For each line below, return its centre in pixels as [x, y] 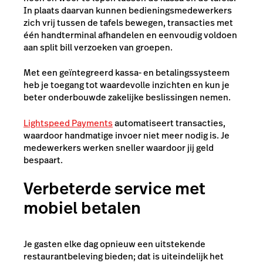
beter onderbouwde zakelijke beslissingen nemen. [127, 97]
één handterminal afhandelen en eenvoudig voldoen [130, 35]
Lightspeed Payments [68, 123]
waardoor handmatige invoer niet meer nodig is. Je [127, 135]
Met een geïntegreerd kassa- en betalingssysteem [127, 73]
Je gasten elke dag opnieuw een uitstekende [114, 244]
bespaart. [43, 160]
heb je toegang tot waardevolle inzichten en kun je [127, 85]
